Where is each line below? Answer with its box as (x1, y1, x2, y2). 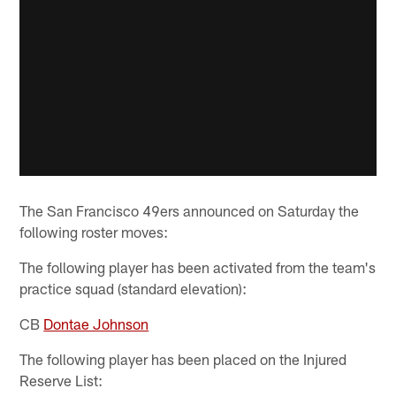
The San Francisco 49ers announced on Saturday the (19, 201, 360, 219)
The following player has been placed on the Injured (19, 349, 347, 368)
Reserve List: (19, 370, 103, 389)
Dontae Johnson (43, 314, 149, 332)
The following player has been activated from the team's (19, 257, 377, 276)
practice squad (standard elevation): (19, 278, 247, 297)
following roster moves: (19, 222, 169, 240)
